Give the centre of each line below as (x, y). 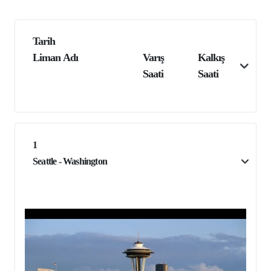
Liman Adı (55, 58)
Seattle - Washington (70, 162)
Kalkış (211, 58)
